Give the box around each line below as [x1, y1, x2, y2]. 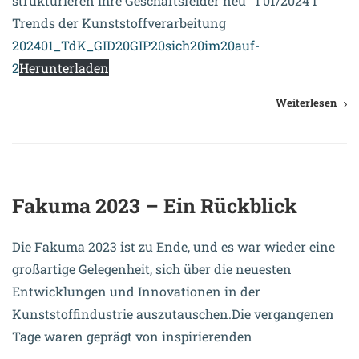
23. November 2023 [28, 142, 128, 158]
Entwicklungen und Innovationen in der [12, 283, 260, 301]
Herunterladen [19, 59, 109, 77]
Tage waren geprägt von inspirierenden [12, 328, 252, 345]
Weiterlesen [276, 95, 337, 111]
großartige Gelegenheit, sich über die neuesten [12, 260, 292, 278]
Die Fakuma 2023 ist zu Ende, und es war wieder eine [12, 238, 335, 256]
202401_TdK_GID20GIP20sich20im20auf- [12, 37, 260, 54]
